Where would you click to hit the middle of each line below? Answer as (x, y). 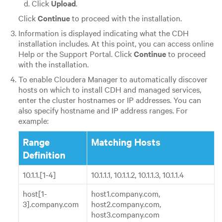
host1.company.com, (125, 194)
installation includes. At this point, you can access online (116, 43)
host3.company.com (125, 214)
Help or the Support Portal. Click (76, 54)
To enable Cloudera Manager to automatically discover (113, 79)
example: (33, 121)
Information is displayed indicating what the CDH (103, 33)
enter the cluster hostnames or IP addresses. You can (110, 100)
